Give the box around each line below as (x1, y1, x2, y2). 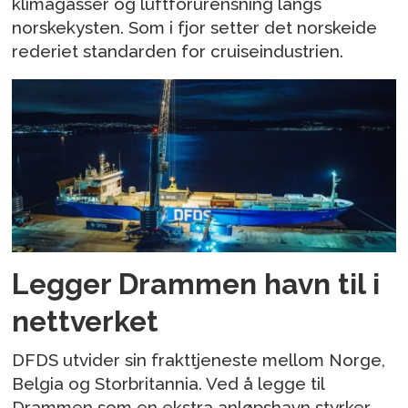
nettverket (12, 304, 159, 339)
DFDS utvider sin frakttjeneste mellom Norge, (12, 349, 386, 370)
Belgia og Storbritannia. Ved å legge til (12, 372, 325, 393)
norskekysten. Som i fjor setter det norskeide (12, 17, 378, 38)
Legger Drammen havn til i (12, 267, 381, 301)
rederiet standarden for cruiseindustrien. (12, 41, 344, 62)
